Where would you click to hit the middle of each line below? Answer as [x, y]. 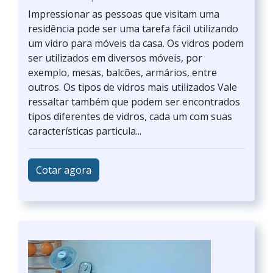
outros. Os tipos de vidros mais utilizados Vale [133, 87]
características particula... [85, 131]
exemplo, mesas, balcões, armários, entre [122, 73]
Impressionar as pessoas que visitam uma [124, 14]
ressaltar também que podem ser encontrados [134, 102]
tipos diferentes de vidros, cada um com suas [130, 116]
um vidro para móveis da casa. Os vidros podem [136, 43]
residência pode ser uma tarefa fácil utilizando [133, 29]
